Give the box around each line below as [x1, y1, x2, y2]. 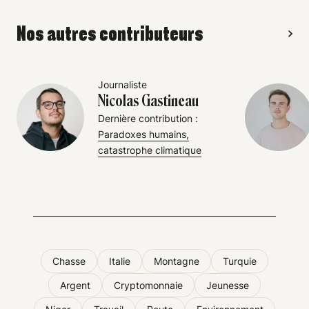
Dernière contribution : [98, 112, 198, 124]
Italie [109, 255, 130, 267]
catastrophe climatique [98, 143, 201, 156]
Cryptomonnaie [114, 279, 183, 291]
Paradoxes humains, [98, 128, 189, 140]
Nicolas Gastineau [98, 91, 199, 110]
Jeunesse [206, 279, 249, 291]
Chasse [52, 255, 86, 267]
